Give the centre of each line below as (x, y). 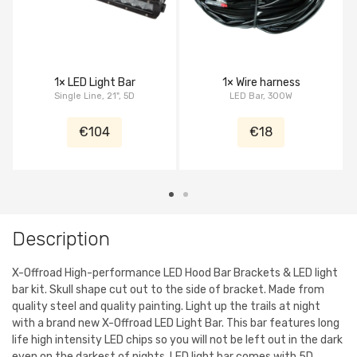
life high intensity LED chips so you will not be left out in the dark (177, 340)
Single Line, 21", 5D (94, 96)
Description (61, 239)
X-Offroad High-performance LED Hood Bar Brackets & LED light (175, 273)
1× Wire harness (261, 83)
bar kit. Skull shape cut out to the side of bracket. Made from (168, 290)
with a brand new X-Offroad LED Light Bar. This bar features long (176, 324)
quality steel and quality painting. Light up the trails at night (166, 307)
